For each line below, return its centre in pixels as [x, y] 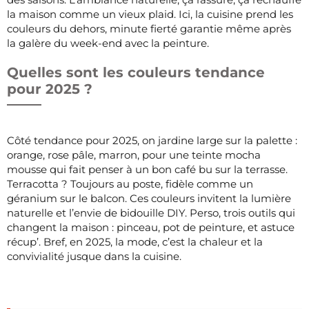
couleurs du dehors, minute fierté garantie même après [149, 28]
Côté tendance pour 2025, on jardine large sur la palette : [152, 140]
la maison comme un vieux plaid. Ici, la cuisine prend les [150, 14]
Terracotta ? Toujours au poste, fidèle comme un [130, 183]
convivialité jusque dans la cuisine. [94, 256]
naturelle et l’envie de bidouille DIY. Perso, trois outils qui [151, 212]
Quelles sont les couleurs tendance [136, 72]
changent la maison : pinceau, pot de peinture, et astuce [151, 227]
